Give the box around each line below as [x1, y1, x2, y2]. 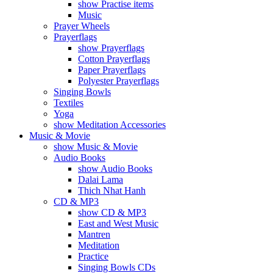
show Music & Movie [54, 141, 138, 152]
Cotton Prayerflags [78, 54, 150, 64]
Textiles [54, 97, 83, 108]
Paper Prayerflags [78, 65, 146, 75]
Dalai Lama [78, 174, 123, 185]
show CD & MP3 [78, 207, 146, 218]
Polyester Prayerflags [78, 76, 159, 86]
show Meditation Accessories [54, 119, 166, 130]
